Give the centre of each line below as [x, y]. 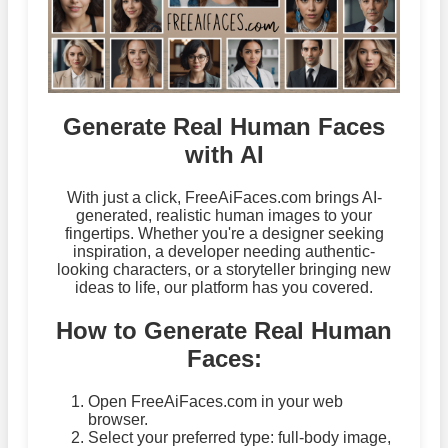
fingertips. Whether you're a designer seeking [224, 233]
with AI [224, 154]
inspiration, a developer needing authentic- [224, 251]
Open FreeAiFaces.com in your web [215, 401]
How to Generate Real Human [224, 330]
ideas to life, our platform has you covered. [224, 287]
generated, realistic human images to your [224, 215]
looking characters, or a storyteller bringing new [224, 269]
